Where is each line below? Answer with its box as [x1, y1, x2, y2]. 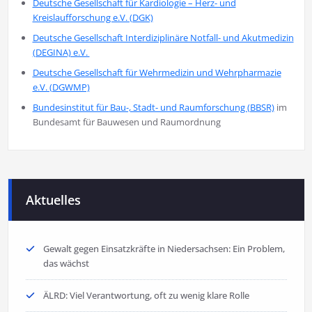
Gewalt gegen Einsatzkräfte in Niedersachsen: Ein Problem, [42, 242, 285, 256]
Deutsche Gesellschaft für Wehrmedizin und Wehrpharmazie [32, 66, 281, 79]
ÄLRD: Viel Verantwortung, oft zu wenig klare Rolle [42, 289, 249, 302]
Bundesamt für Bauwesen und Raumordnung [32, 116, 221, 129]
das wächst [42, 257, 89, 270]
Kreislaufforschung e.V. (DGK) [32, 11, 153, 24]
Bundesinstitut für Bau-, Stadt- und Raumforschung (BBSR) [32, 101, 274, 114]
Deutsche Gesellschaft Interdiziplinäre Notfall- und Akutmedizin [32, 31, 294, 45]
